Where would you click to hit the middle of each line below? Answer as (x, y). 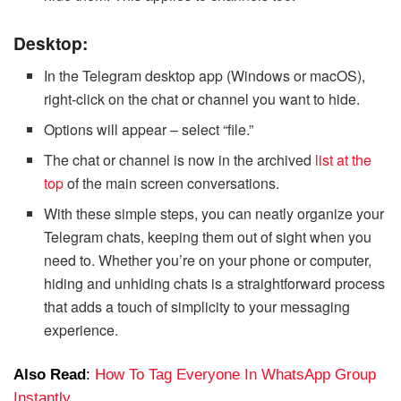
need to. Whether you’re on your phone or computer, (208, 260)
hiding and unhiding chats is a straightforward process (215, 283)
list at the (344, 159)
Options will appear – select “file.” (149, 129)
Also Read (50, 374)
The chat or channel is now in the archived (180, 159)
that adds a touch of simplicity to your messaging (197, 306)
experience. (81, 329)
